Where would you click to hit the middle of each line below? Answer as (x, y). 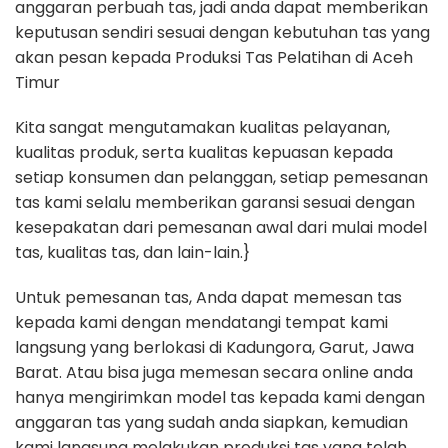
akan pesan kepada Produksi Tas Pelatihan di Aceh (214, 57)
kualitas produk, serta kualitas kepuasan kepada (204, 152)
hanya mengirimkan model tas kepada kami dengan (220, 397)
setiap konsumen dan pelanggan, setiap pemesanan (221, 177)
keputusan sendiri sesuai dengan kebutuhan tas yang (222, 32)
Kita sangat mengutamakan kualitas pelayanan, (202, 127)
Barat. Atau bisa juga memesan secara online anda (214, 372)
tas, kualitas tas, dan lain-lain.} (132, 252)
